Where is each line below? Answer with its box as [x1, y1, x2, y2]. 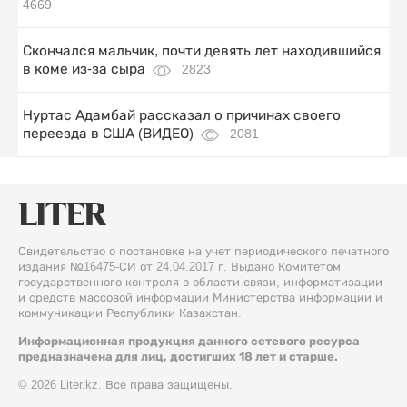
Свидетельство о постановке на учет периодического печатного [18, 244, 389, 258]
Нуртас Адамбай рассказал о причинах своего [23, 107, 341, 123]
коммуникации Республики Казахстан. [18, 306, 242, 320]
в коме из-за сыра [23, 61, 145, 76]
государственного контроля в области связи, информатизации [18, 275, 382, 289]
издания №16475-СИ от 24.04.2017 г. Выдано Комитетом [18, 260, 341, 273]
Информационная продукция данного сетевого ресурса [18, 334, 360, 348]
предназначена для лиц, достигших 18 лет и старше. [18, 350, 338, 363]
